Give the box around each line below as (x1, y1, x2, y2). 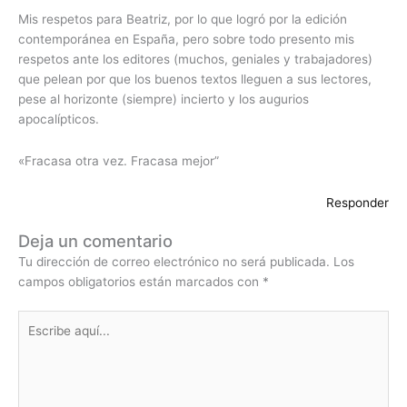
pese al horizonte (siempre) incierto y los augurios (18, 91, 309, 106)
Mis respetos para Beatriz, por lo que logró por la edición (18, 11, 347, 26)
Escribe (17, 312, 60, 327)
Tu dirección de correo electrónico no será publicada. (18, 254, 330, 270)
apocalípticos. (18, 111, 99, 126)
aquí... (17, 332, 53, 347)
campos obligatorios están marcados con (18, 274, 263, 290)
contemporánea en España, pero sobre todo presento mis (18, 31, 354, 46)
